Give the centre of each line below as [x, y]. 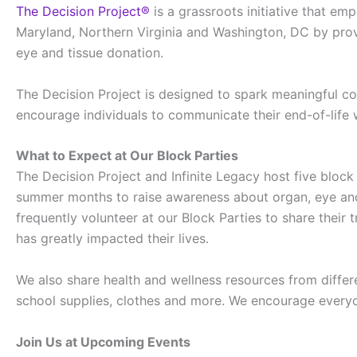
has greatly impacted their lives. [112, 239]
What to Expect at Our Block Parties [127, 156]
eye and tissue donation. [90, 53]
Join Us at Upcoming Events [103, 341]
